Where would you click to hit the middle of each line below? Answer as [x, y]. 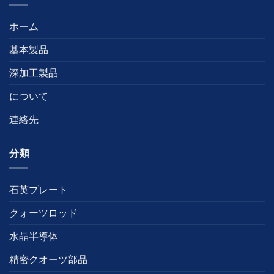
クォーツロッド [43, 213]
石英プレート [39, 190]
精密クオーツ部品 [48, 260]
